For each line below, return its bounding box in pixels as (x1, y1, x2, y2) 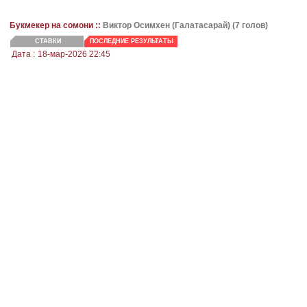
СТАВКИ (34, 38, 61, 45)
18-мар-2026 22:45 (38, 49, 110, 60)
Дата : (12, 49, 35, 60)
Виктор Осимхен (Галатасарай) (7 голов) (103, 21, 268, 31)
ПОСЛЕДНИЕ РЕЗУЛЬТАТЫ (90, 38, 173, 45)
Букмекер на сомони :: (10, 21, 103, 31)
